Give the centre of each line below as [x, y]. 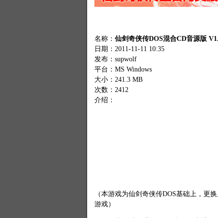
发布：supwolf [115, 59]
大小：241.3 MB [118, 79]
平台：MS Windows [123, 69]
